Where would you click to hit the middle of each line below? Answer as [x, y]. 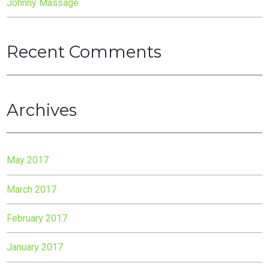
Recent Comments [84, 51]
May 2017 [28, 160]
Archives [42, 110]
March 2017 [32, 189]
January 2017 [35, 247]
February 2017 [37, 219]
